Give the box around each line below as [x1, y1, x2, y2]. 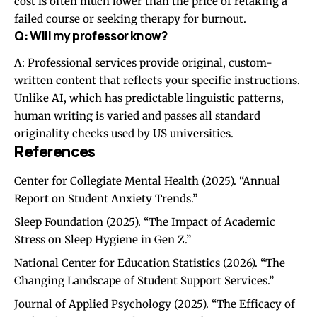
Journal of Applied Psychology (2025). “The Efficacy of [14, 296, 295, 311]
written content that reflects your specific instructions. [14, 74, 300, 88]
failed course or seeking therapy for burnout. [14, 11, 246, 25]
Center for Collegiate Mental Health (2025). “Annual [14, 173, 280, 188]
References [14, 142, 96, 162]
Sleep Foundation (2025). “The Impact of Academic [14, 214, 275, 229]
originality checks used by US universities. [14, 127, 234, 141]
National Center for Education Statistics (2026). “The [14, 255, 285, 270]
